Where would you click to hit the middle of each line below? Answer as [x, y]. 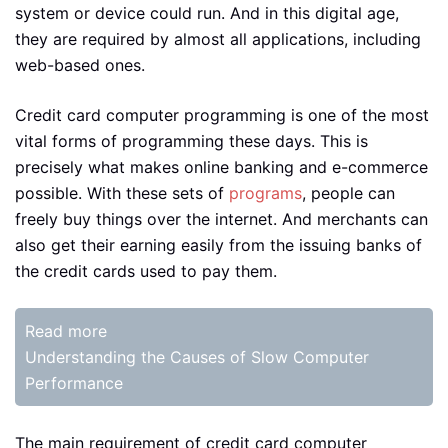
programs [265, 193]
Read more [66, 331]
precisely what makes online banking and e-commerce [221, 167]
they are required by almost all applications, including [218, 39]
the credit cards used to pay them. [146, 271]
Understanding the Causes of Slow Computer [197, 357]
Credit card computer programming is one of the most [222, 115]
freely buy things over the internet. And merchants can [221, 219]
